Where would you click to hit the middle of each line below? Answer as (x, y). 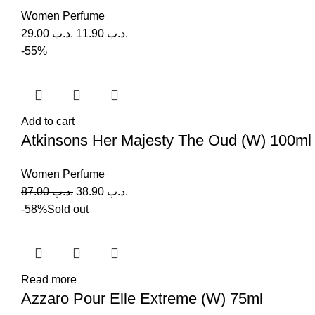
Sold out (68, 209)
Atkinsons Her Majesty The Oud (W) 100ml (166, 140)
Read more (49, 279)
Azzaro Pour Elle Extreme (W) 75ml (142, 298)
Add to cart (48, 121)
